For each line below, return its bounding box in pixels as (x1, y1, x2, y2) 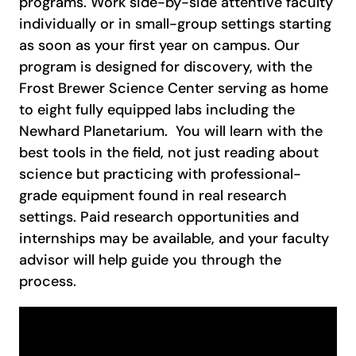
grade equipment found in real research (19, 185, 287, 205)
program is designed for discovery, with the (19, 56, 312, 76)
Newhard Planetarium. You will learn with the (19, 121, 323, 141)
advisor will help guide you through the (19, 250, 281, 269)
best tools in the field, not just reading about (19, 142, 319, 162)
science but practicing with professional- (19, 164, 301, 184)
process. (19, 271, 84, 291)
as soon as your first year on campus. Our (19, 35, 300, 55)
